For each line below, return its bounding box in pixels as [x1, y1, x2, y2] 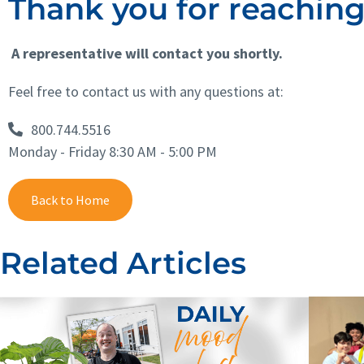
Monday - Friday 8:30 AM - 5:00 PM [8, 141, 217, 161]
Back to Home [31, 191, 110, 208]
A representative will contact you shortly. [8, 43, 283, 63]
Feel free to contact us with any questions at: [8, 81, 284, 101]
